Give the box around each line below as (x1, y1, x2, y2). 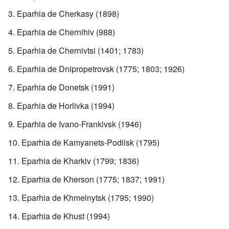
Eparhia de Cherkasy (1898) (17, 7, 119, 19)
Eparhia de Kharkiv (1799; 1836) (21, 154, 139, 167)
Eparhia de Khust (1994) (21, 210, 110, 222)
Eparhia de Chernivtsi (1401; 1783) (17, 44, 144, 56)
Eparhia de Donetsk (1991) (17, 81, 114, 93)
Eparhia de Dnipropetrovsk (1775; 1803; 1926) (17, 62, 185, 75)
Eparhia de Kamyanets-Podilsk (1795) (21, 136, 159, 148)
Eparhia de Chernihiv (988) (17, 26, 115, 38)
